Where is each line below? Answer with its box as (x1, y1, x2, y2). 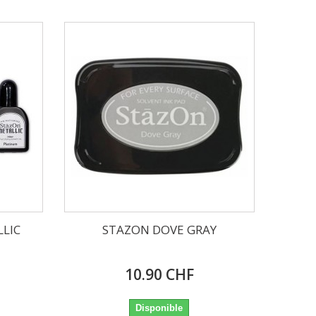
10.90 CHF (124, 264, 194, 284)
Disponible (135, 302, 183, 313)
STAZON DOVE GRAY (102, 221, 217, 238)
